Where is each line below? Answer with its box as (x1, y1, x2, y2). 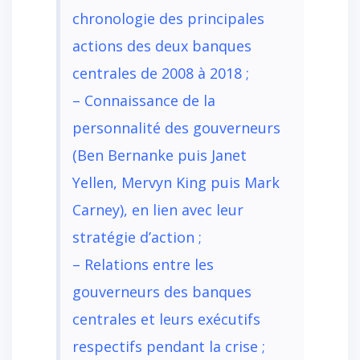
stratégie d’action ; (72, 227, 202, 247)
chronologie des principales (72, 8, 264, 28)
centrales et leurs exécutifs (72, 309, 260, 329)
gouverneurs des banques (72, 281, 252, 301)
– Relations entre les (72, 254, 214, 274)
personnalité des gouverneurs (72, 117, 280, 137)
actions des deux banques (72, 35, 252, 55)
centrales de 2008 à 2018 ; (72, 63, 249, 83)
